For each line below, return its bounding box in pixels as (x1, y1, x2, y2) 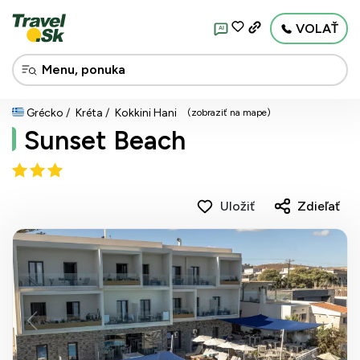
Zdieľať (297, 198, 340, 214)
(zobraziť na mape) (187, 107, 271, 118)
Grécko (27, 106, 63, 120)
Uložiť (220, 198, 255, 214)
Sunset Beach (24, 125, 186, 156)
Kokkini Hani (115, 106, 177, 120)
